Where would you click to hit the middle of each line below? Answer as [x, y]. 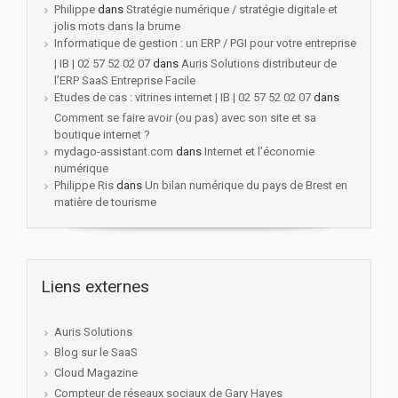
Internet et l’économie [259, 152]
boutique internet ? [102, 135]
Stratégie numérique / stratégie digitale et [232, 10]
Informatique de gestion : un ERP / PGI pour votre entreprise [205, 44]
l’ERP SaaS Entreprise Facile [125, 81]
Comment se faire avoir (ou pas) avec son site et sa [185, 118]
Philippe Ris [84, 186]
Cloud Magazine [96, 373]
